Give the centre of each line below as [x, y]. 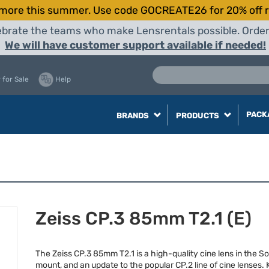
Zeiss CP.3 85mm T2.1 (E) [144, 219]
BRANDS [133, 116]
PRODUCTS [198, 116]
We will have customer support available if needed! [135, 45]
